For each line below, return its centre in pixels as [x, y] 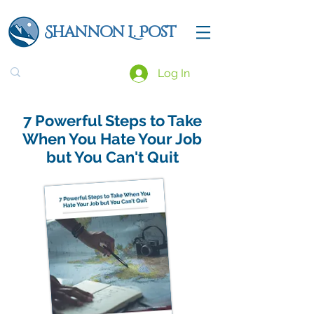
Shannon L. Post [110, 33]
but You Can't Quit [112, 157]
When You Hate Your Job [112, 139]
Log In [174, 73]
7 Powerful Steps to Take [112, 121]
